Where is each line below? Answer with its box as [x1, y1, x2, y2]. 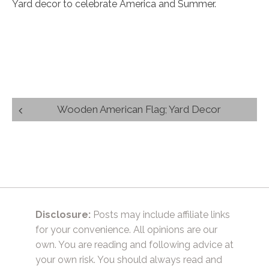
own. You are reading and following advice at [35, 238, 234, 250]
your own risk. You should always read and [35, 253, 222, 265]
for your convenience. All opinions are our [35, 223, 217, 235]
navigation [11, 115, 94, 138]
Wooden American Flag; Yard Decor [57, 103, 221, 115]
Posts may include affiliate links [91, 208, 230, 220]
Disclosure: [35, 208, 91, 220]
